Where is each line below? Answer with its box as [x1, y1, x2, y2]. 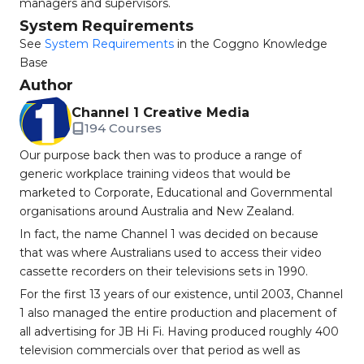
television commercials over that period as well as [19, 343, 300, 357]
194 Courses [84, 120, 162, 136]
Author [19, 76, 73, 94]
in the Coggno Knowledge [174, 37, 327, 51]
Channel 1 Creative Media [71, 105, 249, 120]
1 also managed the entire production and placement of [19, 305, 336, 320]
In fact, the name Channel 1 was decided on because [19, 227, 318, 241]
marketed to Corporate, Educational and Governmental [19, 185, 332, 200]
